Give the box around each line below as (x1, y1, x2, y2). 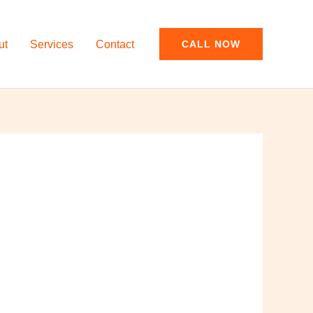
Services (30, 38, 73, 50)
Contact (96, 38, 134, 50)
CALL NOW (182, 38, 240, 50)
